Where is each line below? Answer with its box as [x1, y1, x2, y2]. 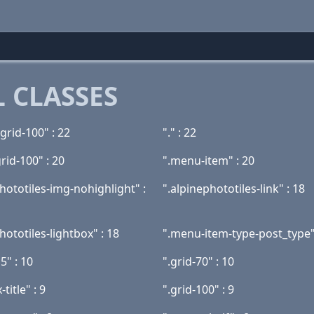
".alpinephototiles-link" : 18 [163, 181, 305, 196]
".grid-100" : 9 [163, 282, 234, 297]
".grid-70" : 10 [163, 254, 234, 269]
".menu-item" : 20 [163, 153, 254, 168]
